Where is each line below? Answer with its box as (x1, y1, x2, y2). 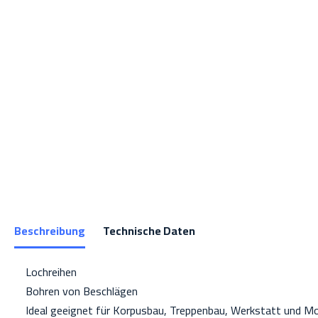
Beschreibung (14, 220, 85, 241)
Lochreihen (14, 261, 77, 283)
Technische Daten (103, 220, 195, 241)
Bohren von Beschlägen (14, 280, 138, 302)
